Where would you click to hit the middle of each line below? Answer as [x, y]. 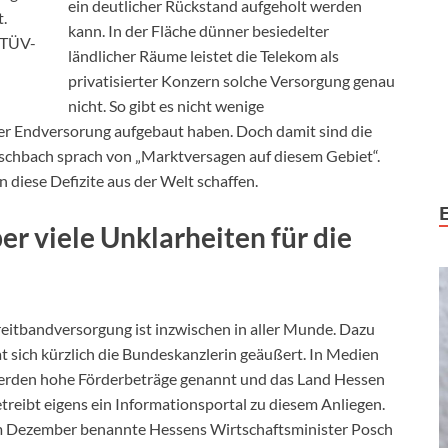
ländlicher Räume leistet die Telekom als [203, 56]
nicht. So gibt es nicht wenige [166, 106]
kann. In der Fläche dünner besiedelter [198, 31]
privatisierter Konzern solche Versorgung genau [231, 81]
